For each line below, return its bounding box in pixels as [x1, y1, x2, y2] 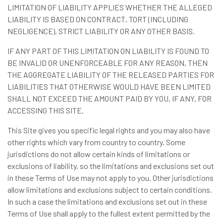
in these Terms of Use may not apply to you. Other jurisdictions [7, 173, 214, 182]
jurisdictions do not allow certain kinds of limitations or [7, 149, 190, 159]
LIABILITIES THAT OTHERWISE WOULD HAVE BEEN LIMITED [7, 82, 211, 91]
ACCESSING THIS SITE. [7, 106, 84, 115]
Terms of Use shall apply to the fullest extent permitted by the [7, 209, 210, 218]
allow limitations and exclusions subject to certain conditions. [7, 185, 212, 194]
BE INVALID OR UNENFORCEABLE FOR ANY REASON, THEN [7, 58, 208, 67]
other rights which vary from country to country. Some [7, 137, 185, 147]
